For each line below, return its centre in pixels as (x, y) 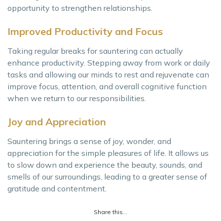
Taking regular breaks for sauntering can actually (95, 51)
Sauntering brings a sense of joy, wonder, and (89, 141)
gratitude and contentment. (57, 188)
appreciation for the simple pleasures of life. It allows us (108, 153)
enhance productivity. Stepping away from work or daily (109, 62)
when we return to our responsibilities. (77, 98)
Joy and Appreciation (57, 121)
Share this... (110, 212)
